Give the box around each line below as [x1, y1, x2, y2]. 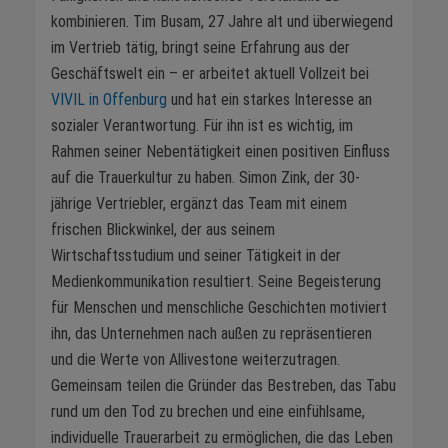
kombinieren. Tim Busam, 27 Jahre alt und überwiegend [51, 12, 393, 32]
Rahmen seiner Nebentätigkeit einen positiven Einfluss [51, 142, 390, 162]
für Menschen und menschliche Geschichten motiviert [51, 298, 387, 318]
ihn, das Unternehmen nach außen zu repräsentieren [51, 324, 372, 344]
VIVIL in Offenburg [51, 90, 167, 110]
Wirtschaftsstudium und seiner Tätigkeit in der [51, 246, 341, 266]
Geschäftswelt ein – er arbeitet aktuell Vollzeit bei [51, 64, 369, 84]
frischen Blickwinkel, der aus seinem [51, 220, 275, 240]
